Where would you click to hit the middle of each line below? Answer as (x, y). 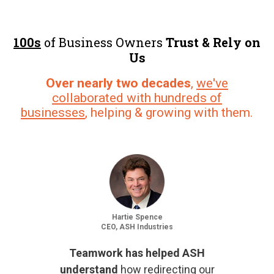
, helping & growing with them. (169, 112)
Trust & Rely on (213, 42)
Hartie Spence (137, 217)
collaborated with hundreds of (137, 98)
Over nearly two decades (118, 83)
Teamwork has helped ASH (137, 253)
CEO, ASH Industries (137, 227)
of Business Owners (103, 42)
